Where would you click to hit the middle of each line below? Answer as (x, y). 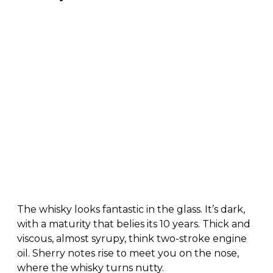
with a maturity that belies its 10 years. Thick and (134, 224)
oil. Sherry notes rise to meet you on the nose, (128, 253)
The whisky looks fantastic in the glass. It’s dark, (131, 209)
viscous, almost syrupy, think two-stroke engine (132, 238)
